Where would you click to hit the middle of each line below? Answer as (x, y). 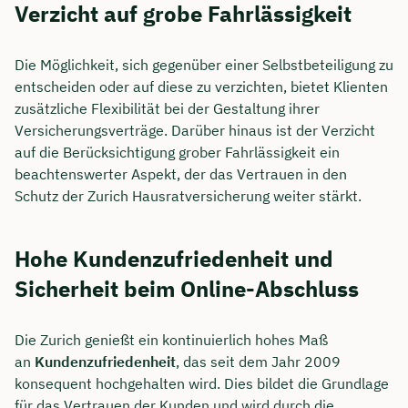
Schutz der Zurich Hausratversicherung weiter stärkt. (188, 195)
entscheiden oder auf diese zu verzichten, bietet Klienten (201, 86)
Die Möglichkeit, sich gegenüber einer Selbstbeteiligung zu (204, 64)
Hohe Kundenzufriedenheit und (174, 258)
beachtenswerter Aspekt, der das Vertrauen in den (181, 173)
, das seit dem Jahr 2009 (258, 361)
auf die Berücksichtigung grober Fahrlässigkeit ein (177, 152)
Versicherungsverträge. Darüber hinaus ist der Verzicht (195, 130)
